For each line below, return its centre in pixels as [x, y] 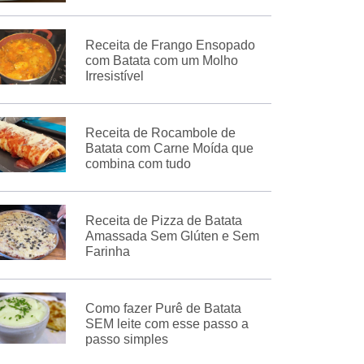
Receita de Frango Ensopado [170, 45]
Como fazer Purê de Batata [163, 309]
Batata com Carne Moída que [169, 149]
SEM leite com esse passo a [167, 324]
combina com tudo [138, 164]
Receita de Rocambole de [160, 133]
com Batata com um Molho [161, 61]
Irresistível [114, 76]
